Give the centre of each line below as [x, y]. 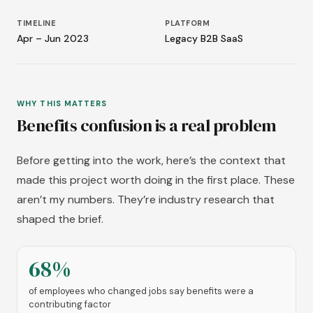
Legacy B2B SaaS [204, 38]
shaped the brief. [60, 219]
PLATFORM [188, 23]
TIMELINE [37, 23]
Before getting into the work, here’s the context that [151, 160]
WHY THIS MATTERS [62, 103]
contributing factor [70, 304]
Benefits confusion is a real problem [147, 125]
